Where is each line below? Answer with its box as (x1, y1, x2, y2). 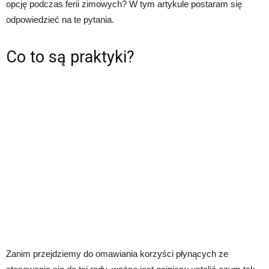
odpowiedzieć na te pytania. (6, 14, 114, 25)
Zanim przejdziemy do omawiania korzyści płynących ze (6, 248, 228, 259)
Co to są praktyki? (6, 47, 134, 67)
